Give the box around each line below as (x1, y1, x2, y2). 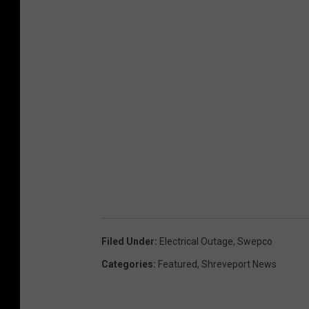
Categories (101, 258, 153, 270)
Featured (158, 258, 197, 270)
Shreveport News (201, 258, 277, 270)
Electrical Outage (159, 235, 233, 247)
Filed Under (101, 235, 154, 247)
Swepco (237, 235, 272, 247)
